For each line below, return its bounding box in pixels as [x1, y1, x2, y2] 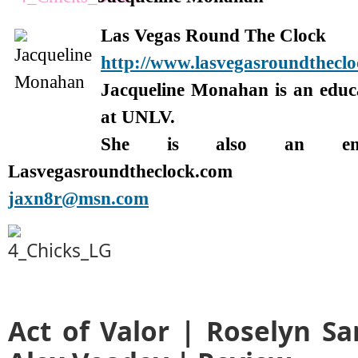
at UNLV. [101, 107, 175, 127]
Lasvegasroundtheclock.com [8, 161, 233, 181]
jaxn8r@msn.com [8, 189, 149, 209]
